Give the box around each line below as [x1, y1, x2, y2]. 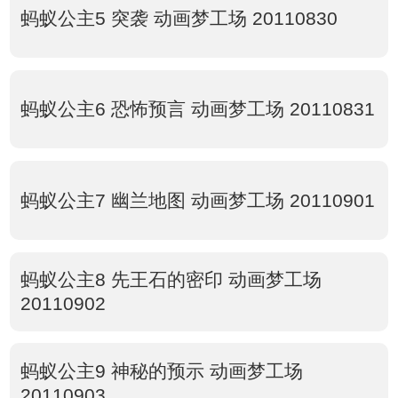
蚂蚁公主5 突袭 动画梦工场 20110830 [20, 7, 338, 28]
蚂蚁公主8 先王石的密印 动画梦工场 [20, 269, 322, 291]
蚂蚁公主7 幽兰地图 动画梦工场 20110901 [20, 190, 375, 211]
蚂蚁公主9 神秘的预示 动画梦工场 [20, 360, 303, 381]
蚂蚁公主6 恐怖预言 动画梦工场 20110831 [20, 99, 375, 120]
